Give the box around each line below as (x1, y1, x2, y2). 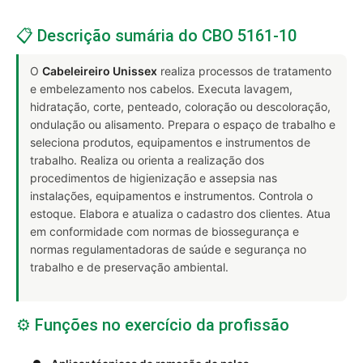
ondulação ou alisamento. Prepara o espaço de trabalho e (30, 117, 335, 131)
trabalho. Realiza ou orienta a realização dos (30, 152, 264, 167)
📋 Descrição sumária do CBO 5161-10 (16, 25, 297, 45)
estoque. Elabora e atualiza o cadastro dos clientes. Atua (30, 206, 331, 220)
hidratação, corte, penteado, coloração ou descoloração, (30, 99, 331, 113)
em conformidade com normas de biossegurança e (30, 224, 299, 238)
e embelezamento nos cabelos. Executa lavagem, (30, 81, 293, 96)
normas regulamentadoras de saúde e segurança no (30, 241, 306, 256)
